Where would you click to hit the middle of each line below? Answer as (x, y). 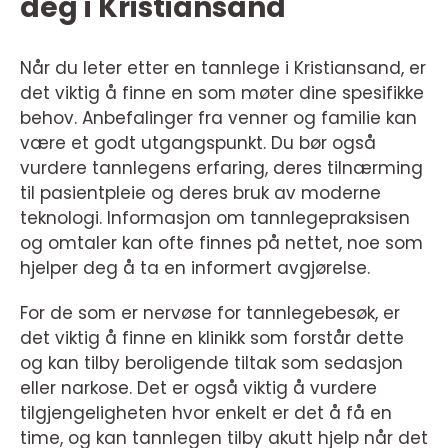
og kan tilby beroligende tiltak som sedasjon (211, 362)
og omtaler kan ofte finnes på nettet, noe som (221, 242)
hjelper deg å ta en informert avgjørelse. (195, 267)
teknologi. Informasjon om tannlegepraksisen (215, 217)
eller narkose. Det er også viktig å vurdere (198, 387)
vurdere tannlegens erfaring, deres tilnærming (221, 167)
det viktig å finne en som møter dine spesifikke (222, 92)
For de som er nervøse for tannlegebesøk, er (210, 312)
